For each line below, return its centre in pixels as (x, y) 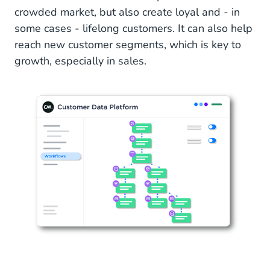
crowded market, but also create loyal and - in (127, 12)
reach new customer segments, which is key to (128, 45)
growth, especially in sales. (83, 61)
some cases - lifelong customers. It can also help (133, 29)
